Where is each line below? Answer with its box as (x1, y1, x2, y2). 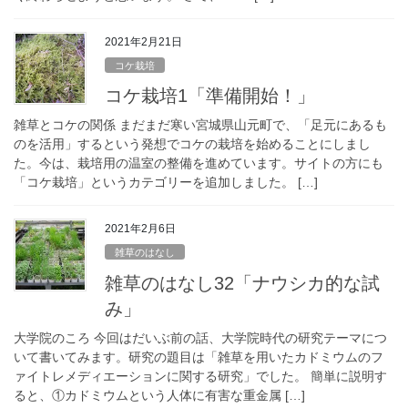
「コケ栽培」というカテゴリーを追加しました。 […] (14, 175, 318, 190)
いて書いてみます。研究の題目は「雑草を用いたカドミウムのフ (14, 349, 383, 364)
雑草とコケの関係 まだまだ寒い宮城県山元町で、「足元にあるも (14, 117, 387, 133)
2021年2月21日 (105, 35, 182, 48)
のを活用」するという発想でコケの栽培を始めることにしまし (14, 137, 371, 152)
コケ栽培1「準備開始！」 (105, 86, 315, 107)
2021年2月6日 (105, 222, 176, 236)
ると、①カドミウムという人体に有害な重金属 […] (14, 387, 305, 403)
